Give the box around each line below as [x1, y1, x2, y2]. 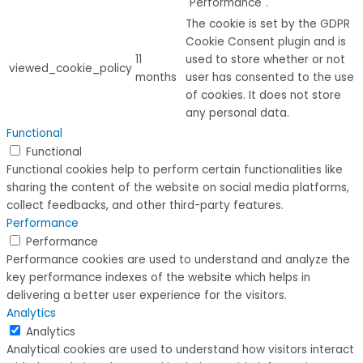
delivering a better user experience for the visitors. [6, 288, 287, 304]
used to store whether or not [186, 52, 345, 68]
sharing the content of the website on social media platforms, [6, 180, 349, 196]
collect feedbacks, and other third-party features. [6, 198, 284, 214]
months [135, 70, 177, 86]
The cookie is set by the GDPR [186, 16, 350, 32]
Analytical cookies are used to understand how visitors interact [6, 342, 354, 358]
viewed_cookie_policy [9, 61, 132, 77]
